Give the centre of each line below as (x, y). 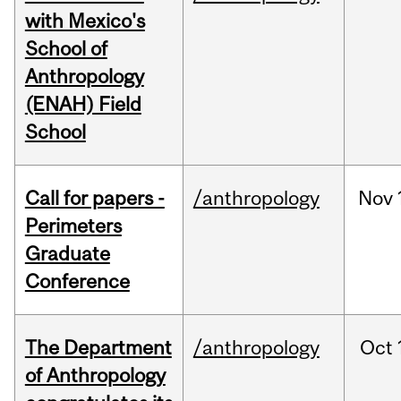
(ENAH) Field (83, 104)
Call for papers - (94, 198)
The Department (98, 348)
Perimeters (73, 226)
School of (66, 49)
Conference (77, 282)
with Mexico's (85, 21)
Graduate (67, 254)
